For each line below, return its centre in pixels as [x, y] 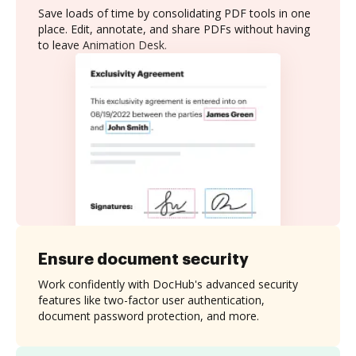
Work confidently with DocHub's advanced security [168, 284]
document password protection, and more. [149, 315]
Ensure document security [143, 259]
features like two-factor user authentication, [151, 300]
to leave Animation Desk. [103, 45]
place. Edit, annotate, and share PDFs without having [174, 29]
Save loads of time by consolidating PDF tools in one [174, 13]
